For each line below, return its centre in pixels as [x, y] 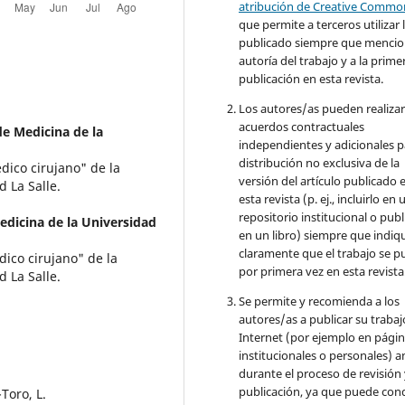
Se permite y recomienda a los [320, 301]
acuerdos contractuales [302, 127]
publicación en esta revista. [311, 79]
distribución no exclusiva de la [320, 163]
